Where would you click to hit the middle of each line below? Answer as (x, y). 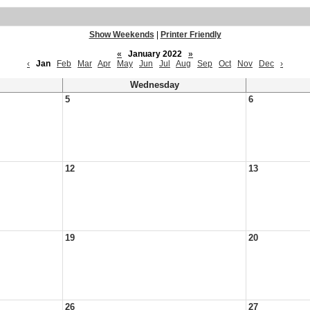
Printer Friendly (191, 35)
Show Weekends (121, 35)
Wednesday (154, 85)
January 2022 (155, 54)
